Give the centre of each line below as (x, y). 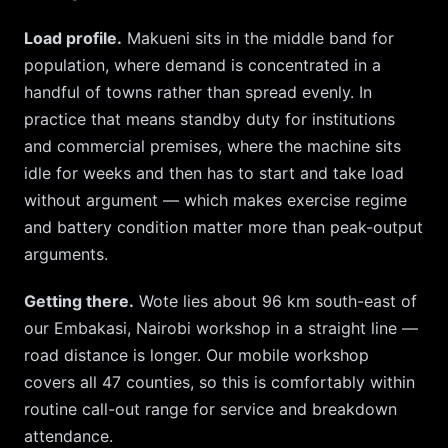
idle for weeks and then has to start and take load (214, 173)
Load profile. (73, 38)
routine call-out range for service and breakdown (210, 409)
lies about (220, 301)
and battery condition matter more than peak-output (223, 227)
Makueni (158, 38)
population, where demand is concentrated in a (202, 65)
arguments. (66, 254)
